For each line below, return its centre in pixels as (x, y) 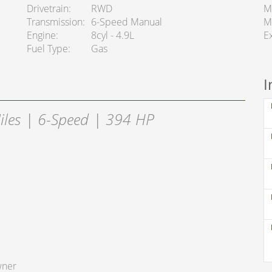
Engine (41, 36)
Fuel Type (47, 49)
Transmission (54, 22)
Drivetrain (47, 9)
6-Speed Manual (126, 22)
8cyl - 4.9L (112, 36)
